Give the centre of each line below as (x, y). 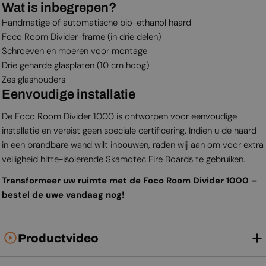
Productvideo (58, 238)
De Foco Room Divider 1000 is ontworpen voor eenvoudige (119, 116)
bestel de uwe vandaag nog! (63, 194)
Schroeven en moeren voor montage (74, 51)
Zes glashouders (33, 79)
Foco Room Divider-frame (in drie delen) (81, 37)
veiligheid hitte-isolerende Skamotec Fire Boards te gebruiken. (123, 159)
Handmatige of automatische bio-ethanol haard (96, 22)
